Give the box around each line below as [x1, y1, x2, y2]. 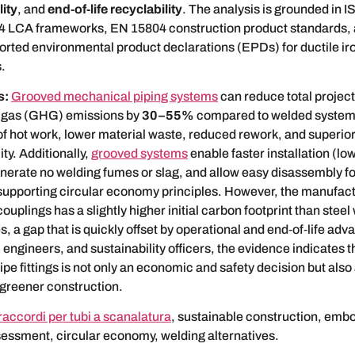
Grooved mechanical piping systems [11, 90, 218, 104]
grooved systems [91, 147, 188, 161]
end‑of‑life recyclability [48, 2, 182, 16]
